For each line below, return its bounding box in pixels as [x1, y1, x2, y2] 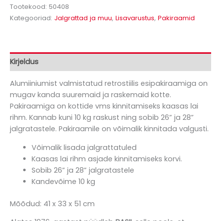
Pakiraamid [158, 13, 195, 23]
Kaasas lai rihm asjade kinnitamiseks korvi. [31, 153, 182, 164]
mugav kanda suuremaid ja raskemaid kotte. [10, 90, 171, 100]
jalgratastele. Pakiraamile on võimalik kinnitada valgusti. [10, 124, 209, 134]
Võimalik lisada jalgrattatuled [31, 142, 137, 152]
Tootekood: [10, 1, 49, 11]
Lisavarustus [115, 13, 154, 23]
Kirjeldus [10, 56, 38, 67]
